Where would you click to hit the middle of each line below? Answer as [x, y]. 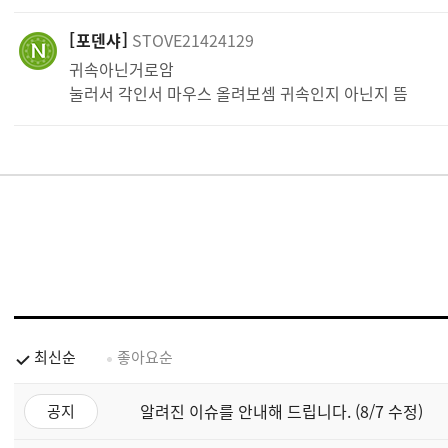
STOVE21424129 [193, 39]
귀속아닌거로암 [121, 68]
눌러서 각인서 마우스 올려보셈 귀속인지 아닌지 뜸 [238, 92]
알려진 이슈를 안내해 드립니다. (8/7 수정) [281, 410]
